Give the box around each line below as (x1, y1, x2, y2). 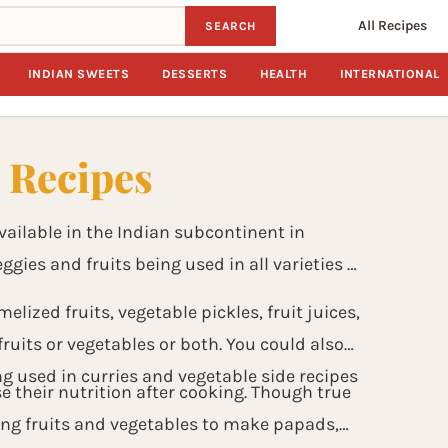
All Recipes (358, 17, 427, 34)
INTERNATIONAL (339, 67, 440, 81)
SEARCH (205, 19, 256, 33)
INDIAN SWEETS (28, 67, 130, 81)
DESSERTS (161, 67, 228, 81)
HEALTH (259, 67, 308, 81)
